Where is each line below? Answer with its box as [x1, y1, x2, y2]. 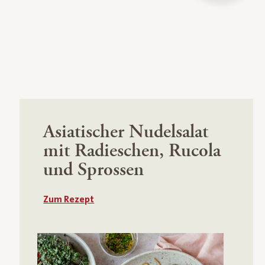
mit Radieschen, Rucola [43, 138, 221, 163]
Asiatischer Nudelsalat [43, 119, 209, 144]
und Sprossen [43, 157, 144, 182]
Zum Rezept [43, 193, 95, 205]
